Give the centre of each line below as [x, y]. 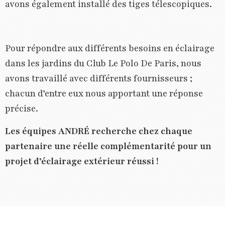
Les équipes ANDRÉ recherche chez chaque [99, 131]
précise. [22, 109]
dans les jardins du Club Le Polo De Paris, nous [103, 64]
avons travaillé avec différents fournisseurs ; [99, 79]
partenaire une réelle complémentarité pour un [108, 146]
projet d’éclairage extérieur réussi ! [82, 161]
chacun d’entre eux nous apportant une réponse [104, 94]
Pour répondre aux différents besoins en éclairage [110, 48]
